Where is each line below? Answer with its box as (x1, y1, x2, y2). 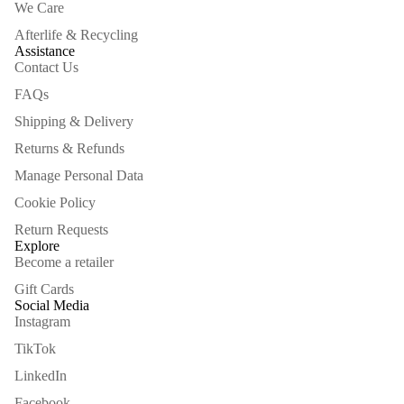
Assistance (14, 42, 75, 59)
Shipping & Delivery (14, 113, 133, 129)
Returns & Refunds (14, 140, 124, 156)
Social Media (14, 297, 89, 313)
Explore (14, 237, 60, 253)
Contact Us (14, 59, 78, 75)
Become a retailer (14, 253, 114, 270)
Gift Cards (14, 280, 74, 297)
